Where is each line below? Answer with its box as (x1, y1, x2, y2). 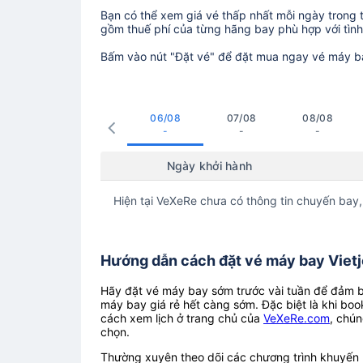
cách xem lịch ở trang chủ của (100, 310, 263, 325)
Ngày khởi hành (166, 158, 252, 173)
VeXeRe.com (263, 310, 330, 325)
